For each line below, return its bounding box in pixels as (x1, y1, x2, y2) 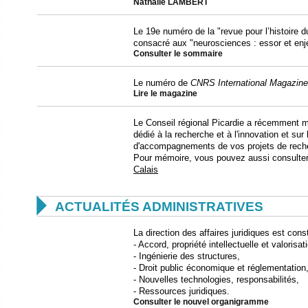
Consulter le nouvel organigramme (133, 297, 269, 306)
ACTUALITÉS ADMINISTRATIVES (55, 199, 263, 214)
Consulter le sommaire (133, 49, 223, 58)
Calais (133, 164, 158, 175)
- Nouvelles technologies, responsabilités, (133, 274, 299, 285)
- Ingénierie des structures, (133, 250, 240, 261)
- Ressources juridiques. (133, 285, 230, 296)
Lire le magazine (133, 89, 197, 98)
